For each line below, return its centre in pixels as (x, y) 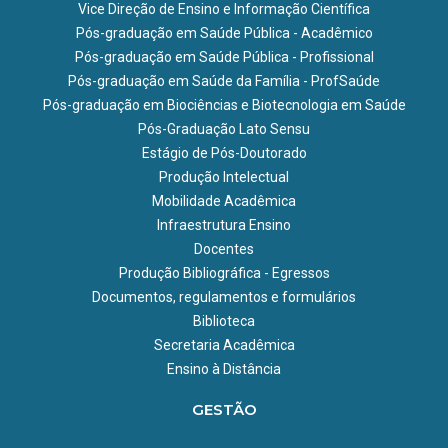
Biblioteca (224, 320)
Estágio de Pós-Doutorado (224, 152)
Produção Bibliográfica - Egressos (224, 272)
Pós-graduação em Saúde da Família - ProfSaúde (224, 80)
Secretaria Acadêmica (224, 344)
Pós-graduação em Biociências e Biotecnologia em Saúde (224, 104)
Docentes (224, 248)
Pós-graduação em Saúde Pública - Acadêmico (224, 32)
